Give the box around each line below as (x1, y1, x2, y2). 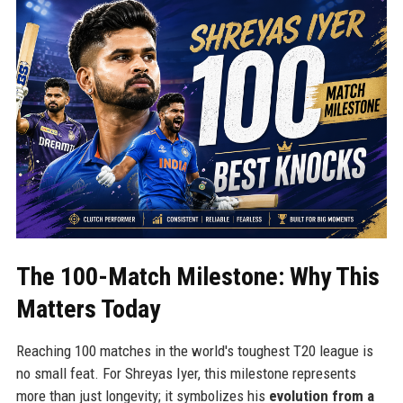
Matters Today (15, 293, 160, 324)
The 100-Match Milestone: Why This (15, 261, 380, 291)
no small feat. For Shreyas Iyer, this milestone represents (15, 363, 356, 382)
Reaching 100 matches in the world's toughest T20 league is (15, 341, 373, 360)
